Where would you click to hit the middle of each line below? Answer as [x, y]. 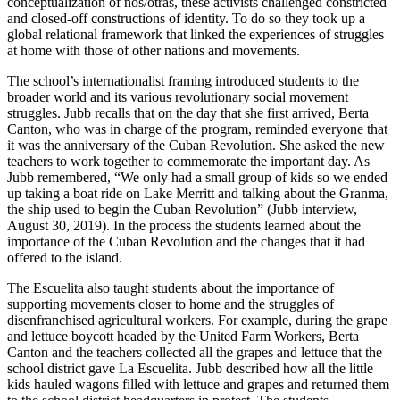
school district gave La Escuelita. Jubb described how [159, 368]
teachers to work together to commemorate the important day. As [188, 161]
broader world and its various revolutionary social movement [178, 96]
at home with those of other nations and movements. [154, 50]
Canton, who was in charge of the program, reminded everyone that [197, 129]
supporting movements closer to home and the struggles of [171, 304]
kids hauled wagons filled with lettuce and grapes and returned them [198, 384]
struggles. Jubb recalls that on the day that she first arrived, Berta [188, 112]
